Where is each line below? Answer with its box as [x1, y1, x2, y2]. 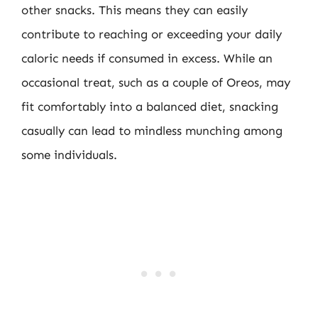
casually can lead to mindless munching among [21, 123, 283, 138]
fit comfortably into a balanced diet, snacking [21, 99, 278, 114]
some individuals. [21, 147, 117, 162]
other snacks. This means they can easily [21, 2, 248, 17]
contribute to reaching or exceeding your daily [21, 26, 282, 41]
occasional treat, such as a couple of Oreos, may [21, 75, 290, 89]
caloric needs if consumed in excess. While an [21, 50, 273, 65]
